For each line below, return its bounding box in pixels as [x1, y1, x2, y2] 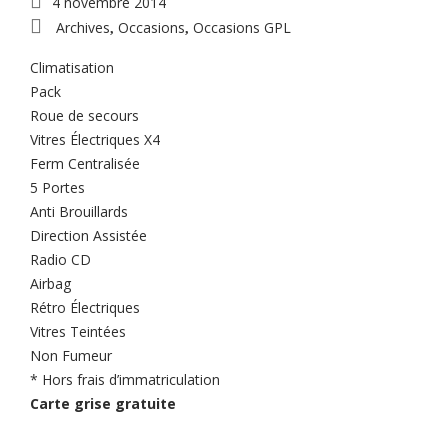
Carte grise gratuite [30, 394, 176, 413]
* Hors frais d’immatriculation [30, 370, 220, 389]
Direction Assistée [30, 226, 147, 245]
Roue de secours [30, 106, 139, 125]
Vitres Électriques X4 [30, 130, 160, 149]
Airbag [30, 274, 71, 293]
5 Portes [30, 178, 85, 197]
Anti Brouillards [30, 202, 128, 221]
